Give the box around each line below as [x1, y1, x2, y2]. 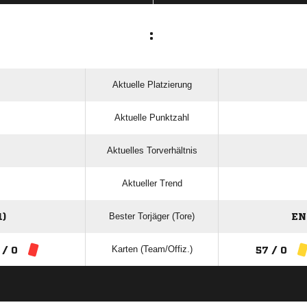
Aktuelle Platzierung [112, 79, 192, 90]
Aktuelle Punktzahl [114, 112, 189, 123]
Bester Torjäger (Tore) [109, 211, 195, 222]
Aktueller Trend [121, 178, 182, 189]
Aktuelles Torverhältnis [106, 145, 197, 156]
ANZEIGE [138, 291, 169, 299]
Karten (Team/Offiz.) [111, 244, 193, 255]
